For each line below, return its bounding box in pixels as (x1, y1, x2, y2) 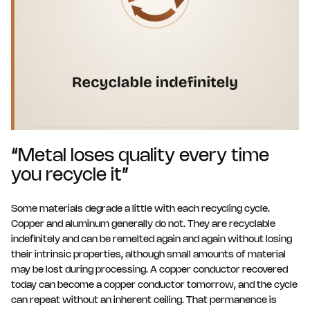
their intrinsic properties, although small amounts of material (11, 250, 286, 259)
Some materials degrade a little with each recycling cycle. (11, 204, 270, 214)
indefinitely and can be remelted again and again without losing (11, 235, 292, 244)
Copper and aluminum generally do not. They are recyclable (11, 219, 275, 229)
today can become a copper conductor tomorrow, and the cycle (11, 280, 298, 290)
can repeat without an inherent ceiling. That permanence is (11, 295, 277, 305)
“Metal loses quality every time (11, 147, 269, 165)
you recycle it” (11, 167, 129, 184)
